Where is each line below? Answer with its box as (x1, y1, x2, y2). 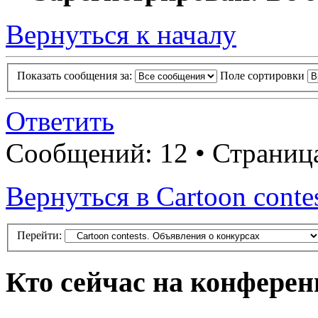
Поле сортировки (220, 69, 307, 82)
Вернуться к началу (6, 19, 236, 50)
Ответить (6, 105, 114, 136)
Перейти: (17, 229, 62, 242)
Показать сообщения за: (17, 69, 135, 82)
